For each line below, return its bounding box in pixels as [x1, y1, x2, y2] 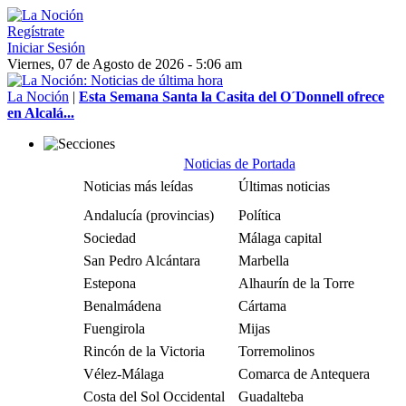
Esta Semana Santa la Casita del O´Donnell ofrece [79, 89, 384, 104]
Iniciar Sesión [7, 40, 85, 55]
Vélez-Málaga [83, 366, 164, 382]
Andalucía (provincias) [83, 208, 214, 223]
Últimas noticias [238, 179, 330, 194]
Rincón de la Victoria [83, 343, 205, 359]
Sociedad [83, 230, 136, 246]
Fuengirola [83, 321, 145, 336]
